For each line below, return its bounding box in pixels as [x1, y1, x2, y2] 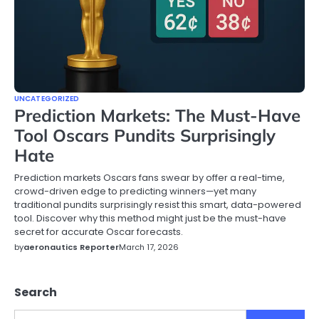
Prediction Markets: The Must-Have [14, 105, 300, 126]
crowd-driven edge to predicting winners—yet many [14, 184, 256, 198]
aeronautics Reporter [23, 241, 119, 253]
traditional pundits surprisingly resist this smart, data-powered [14, 198, 301, 211]
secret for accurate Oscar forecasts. [14, 225, 183, 239]
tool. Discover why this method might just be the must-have [14, 211, 286, 225]
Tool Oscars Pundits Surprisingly [14, 125, 276, 146]
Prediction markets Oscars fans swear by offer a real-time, [14, 171, 285, 184]
